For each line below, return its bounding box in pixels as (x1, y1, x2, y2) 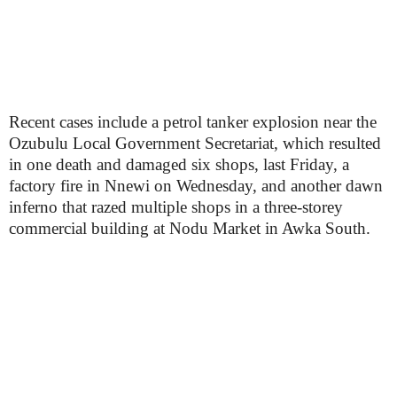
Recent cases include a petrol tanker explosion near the (9, 113, 377, 131)
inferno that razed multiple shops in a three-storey (9, 198, 343, 216)
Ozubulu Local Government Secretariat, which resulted (9, 134, 381, 152)
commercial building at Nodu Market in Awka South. (9, 219, 370, 237)
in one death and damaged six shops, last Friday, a (9, 155, 349, 174)
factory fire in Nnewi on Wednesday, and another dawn (9, 176, 383, 195)
